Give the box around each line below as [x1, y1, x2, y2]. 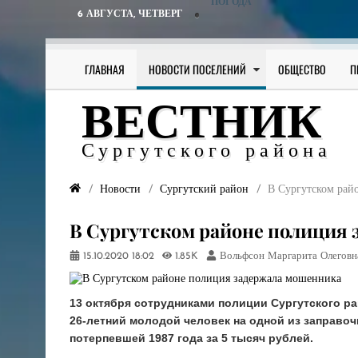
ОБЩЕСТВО [278, 61, 326, 78]
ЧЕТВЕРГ [138, 10, 183, 19]
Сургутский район [160, 183, 249, 196]
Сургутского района [82, 142, 332, 161]
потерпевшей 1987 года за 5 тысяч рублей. [70, 331, 316, 344]
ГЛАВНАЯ [85, 61, 125, 78]
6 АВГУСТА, [78, 10, 138, 19]
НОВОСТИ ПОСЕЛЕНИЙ [149, 61, 246, 78]
